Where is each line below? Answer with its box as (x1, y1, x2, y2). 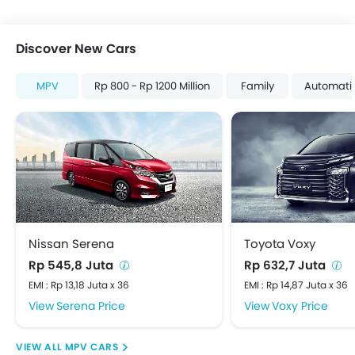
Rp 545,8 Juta (29, 256, 116, 273)
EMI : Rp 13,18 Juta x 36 (29, 277, 129, 292)
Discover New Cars (16, 39, 136, 58)
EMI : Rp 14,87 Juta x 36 (244, 277, 348, 292)
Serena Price (56, 297, 125, 314)
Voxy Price (272, 297, 328, 314)
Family (240, 78, 274, 94)
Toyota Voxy (244, 235, 315, 252)
